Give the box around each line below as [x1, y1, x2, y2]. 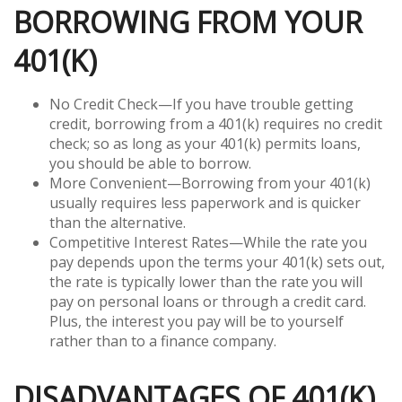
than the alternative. [49, 212, 186, 232]
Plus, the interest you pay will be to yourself [49, 310, 344, 331]
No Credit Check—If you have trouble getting [49, 93, 354, 114]
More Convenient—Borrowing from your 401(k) [49, 172, 371, 193]
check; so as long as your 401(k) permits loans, [49, 133, 361, 153]
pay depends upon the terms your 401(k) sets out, [49, 251, 385, 272]
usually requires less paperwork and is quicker [49, 192, 361, 213]
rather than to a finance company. [49, 330, 276, 351]
